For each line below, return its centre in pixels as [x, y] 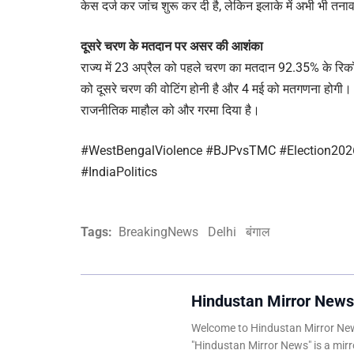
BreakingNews [158, 232]
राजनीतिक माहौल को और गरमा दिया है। [170, 111]
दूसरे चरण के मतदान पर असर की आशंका [172, 47]
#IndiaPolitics [119, 172]
